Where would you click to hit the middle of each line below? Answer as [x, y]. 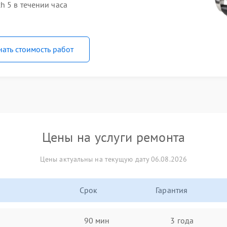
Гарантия [172, 190]
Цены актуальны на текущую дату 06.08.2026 [113, 159]
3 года [182, 220]
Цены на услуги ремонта [113, 137]
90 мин [97, 220]
